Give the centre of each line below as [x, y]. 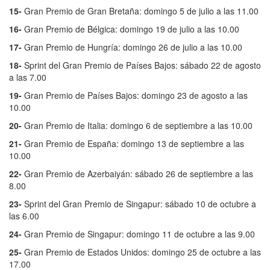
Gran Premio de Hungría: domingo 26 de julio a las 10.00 [133, 47]
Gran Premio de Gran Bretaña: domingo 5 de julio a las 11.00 [140, 11]
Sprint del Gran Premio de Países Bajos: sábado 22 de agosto [143, 65]
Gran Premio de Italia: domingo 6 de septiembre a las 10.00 [137, 126]
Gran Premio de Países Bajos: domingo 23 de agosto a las [135, 96]
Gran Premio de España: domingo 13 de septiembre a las [133, 144]
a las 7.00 [28, 77]
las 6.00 [24, 216]
